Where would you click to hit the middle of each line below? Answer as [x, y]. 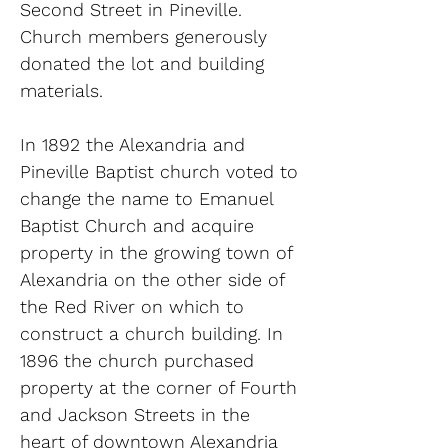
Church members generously [143, 36]
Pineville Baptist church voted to [159, 171]
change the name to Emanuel [146, 198]
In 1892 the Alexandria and [132, 144]
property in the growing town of [156, 252]
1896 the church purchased [137, 360]
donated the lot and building [142, 63]
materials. [61, 90]
